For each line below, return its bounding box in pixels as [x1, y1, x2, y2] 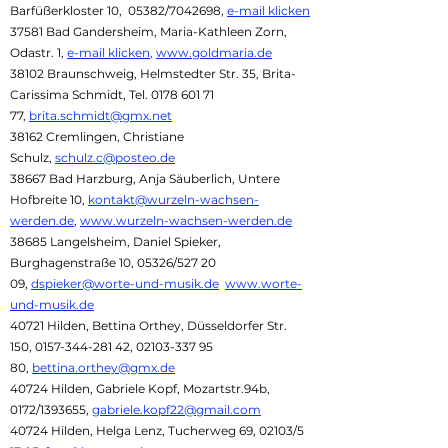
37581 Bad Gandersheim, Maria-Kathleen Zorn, [10, 24, 287, 39]
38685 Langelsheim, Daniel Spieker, [10, 234, 221, 249]
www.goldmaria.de [156, 45, 272, 60]
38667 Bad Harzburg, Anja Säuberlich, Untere [10, 171, 280, 186]
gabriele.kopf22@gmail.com [92, 402, 261, 417]
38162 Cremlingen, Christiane [10, 129, 184, 144]
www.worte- [225, 276, 302, 291]
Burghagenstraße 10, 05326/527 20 [10, 255, 216, 270]
